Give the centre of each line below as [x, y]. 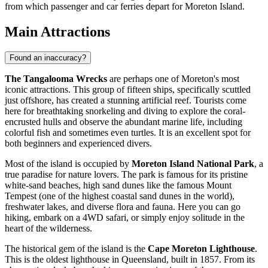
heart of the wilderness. [48, 229]
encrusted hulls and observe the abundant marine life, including [124, 122]
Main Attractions [57, 31]
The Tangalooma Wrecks [56, 79]
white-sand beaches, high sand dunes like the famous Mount [118, 185]
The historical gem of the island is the [76, 249]
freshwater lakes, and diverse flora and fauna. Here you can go [123, 207]
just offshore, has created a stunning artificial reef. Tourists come [126, 100]
